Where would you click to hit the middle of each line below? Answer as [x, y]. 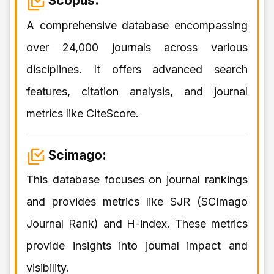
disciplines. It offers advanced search [137, 69]
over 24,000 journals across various [137, 47]
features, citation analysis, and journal [137, 91]
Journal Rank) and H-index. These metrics [137, 223]
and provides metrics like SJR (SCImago [137, 201]
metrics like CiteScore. [83, 113]
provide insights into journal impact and [137, 245]
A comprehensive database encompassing [137, 25]
